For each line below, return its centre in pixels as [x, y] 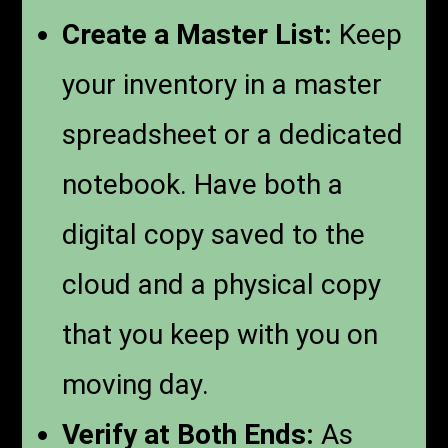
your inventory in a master [222, 84]
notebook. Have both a [203, 184]
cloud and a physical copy [222, 284]
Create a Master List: [197, 34]
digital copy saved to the [214, 234]
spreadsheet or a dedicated [233, 134]
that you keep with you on [220, 334]
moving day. [136, 384]
